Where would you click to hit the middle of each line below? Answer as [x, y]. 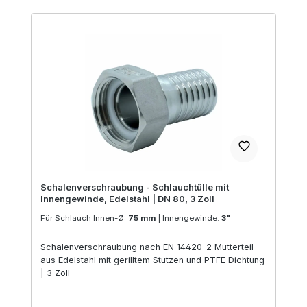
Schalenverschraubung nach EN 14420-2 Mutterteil [147, 247]
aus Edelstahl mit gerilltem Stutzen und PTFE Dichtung [152, 260]
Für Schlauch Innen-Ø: [84, 218]
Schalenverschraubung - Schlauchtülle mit [134, 188]
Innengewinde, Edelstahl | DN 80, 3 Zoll [127, 199]
